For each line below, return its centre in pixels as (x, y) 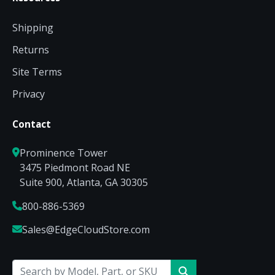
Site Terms (37, 72)
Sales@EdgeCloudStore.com (86, 229)
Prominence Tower (64, 153)
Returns (31, 50)
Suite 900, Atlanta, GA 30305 (84, 183)
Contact (32, 124)
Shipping (33, 28)
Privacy (29, 94)
